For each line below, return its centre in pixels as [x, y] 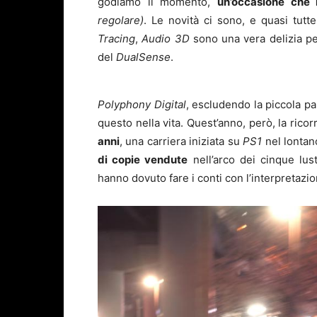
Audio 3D [166, 39]
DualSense [143, 57]
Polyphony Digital [142, 105]
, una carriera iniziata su [181, 142]
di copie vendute [143, 160]
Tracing [116, 39]
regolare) [121, 21]
